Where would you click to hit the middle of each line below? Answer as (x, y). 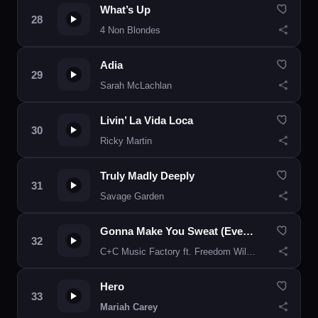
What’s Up (125, 10)
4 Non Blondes (130, 30)
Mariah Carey (129, 307)
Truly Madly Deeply (147, 176)
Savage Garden (132, 196)
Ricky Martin (126, 141)
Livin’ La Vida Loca (147, 120)
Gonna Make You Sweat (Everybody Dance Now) (248, 231)
